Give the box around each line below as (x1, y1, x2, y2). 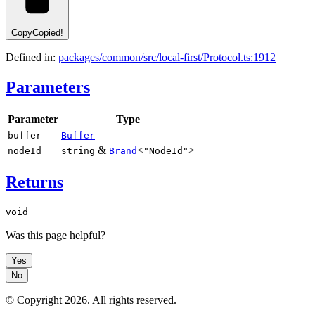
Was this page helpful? (6, 229, 105, 242)
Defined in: (6, 51, 58, 63)
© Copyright (6, 294, 65, 307)
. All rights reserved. (87, 294, 176, 307)
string (61, 145, 95, 156)
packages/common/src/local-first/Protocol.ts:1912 (58, 51, 276, 63)
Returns (6, 172, 63, 191)
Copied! (32, 27, 63, 38)
